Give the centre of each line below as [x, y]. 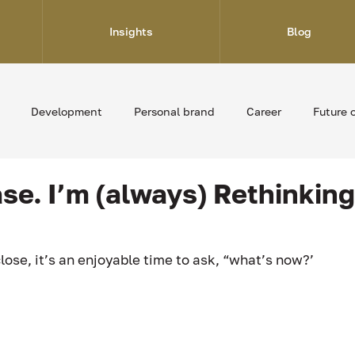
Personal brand [174, 111]
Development [67, 111]
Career [264, 111]
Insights [131, 31]
